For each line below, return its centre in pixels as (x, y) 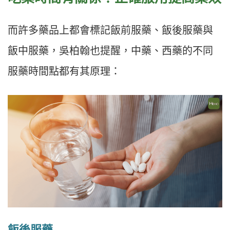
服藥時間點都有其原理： (64, 72)
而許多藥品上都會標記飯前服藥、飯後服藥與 (110, 31)
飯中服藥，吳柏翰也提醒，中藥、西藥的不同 (110, 51)
